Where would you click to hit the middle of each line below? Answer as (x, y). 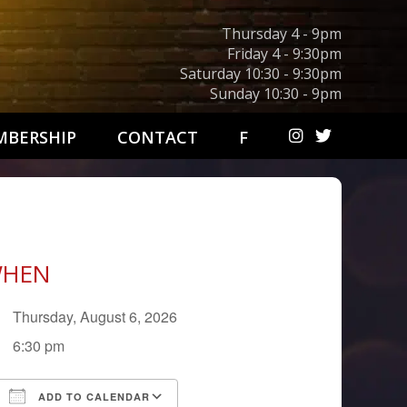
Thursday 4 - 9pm (282, 34)
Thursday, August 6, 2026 (103, 317)
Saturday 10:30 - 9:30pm (261, 74)
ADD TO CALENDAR (93, 397)
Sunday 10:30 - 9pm (276, 94)
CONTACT (158, 137)
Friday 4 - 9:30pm (284, 54)
